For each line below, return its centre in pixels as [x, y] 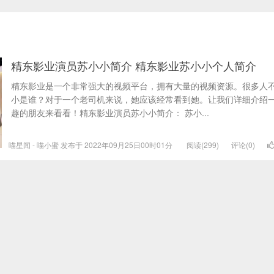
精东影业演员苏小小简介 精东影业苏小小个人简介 [133, 65]
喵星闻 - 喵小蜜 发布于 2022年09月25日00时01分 [91, 145]
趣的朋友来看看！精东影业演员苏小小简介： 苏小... [110, 113]
